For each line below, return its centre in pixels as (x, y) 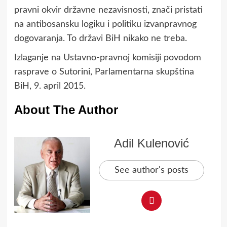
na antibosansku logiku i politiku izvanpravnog (105, 24)
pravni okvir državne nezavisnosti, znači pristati (108, 10)
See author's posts (152, 170)
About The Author (66, 109)
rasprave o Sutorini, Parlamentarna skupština (104, 72)
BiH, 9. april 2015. (50, 86)
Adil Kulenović (152, 143)
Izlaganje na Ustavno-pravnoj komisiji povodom (107, 58)
